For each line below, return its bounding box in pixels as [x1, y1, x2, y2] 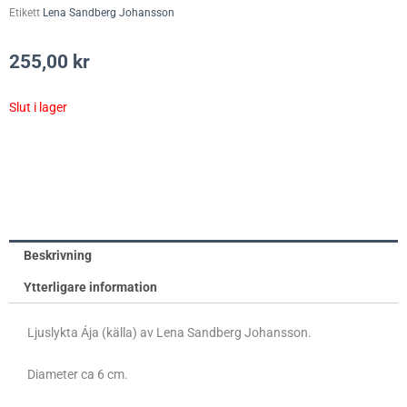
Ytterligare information [24, 279, 158, 294]
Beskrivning [24, 247, 93, 263]
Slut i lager [9, 100, 67, 115]
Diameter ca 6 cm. [27, 367, 131, 382]
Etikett [9, 5, 40, 19]
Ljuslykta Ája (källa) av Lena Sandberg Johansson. [27, 324, 312, 340]
